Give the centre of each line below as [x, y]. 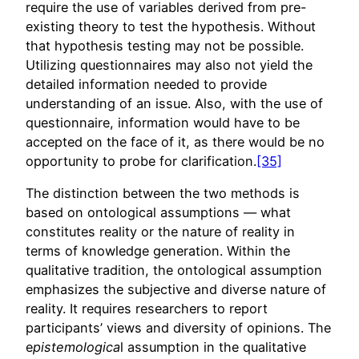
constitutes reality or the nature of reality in [160, 232]
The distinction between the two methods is [163, 194]
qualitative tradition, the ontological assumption [174, 270]
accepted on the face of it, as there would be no [175, 141]
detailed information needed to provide [146, 84]
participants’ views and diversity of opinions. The [178, 328]
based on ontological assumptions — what [158, 213]
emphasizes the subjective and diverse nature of [176, 290]
